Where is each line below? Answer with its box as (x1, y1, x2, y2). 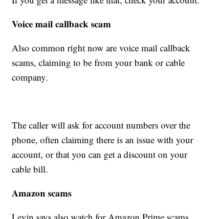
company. (12, 70, 48, 83)
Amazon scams (12, 186, 72, 199)
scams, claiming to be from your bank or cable (12, 56, 185, 68)
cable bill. (12, 162, 48, 175)
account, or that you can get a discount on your (12, 148, 188, 160)
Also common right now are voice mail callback (12, 41, 191, 54)
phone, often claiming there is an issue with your (12, 133, 194, 146)
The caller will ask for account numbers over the (12, 118, 191, 131)
